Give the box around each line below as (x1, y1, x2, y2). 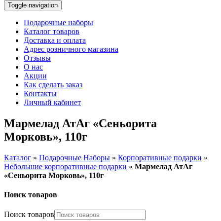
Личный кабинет (24, 98, 81, 107)
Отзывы (24, 54, 51, 62)
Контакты (24, 89, 57, 98)
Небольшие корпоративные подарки (4, 162, 127, 171)
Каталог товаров (24, 27, 79, 36)
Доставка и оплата (24, 36, 86, 44)
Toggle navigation (8, 1, 58, 9)
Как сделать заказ (24, 80, 82, 89)
